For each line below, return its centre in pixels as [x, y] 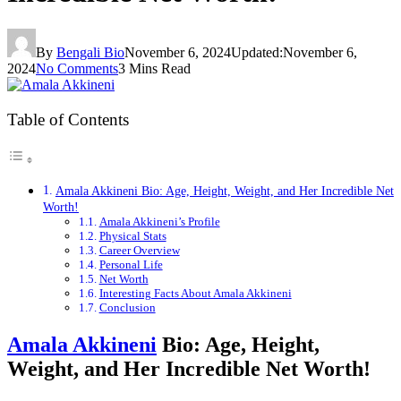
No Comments [77, 68]
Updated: [257, 52]
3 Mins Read [154, 68]
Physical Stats [132, 236]
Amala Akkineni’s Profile [159, 222]
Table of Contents [68, 120]
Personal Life [131, 265]
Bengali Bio [90, 52]
